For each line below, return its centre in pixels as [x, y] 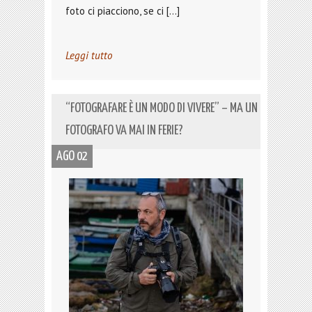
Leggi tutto [89, 55]
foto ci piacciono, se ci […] [123, 11]
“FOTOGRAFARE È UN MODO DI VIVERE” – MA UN [162, 108]
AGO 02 [72, 156]
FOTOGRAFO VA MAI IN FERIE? [124, 131]
